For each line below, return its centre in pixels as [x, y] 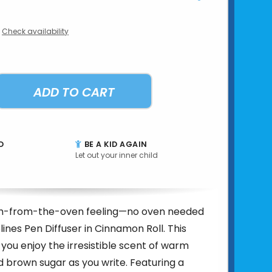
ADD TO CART [74, 92]
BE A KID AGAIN [115, 144]
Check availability [35, 31]
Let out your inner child [116, 155]
